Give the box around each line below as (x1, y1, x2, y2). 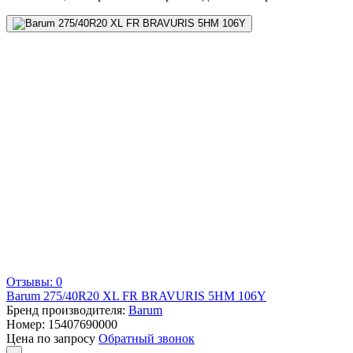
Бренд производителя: (6, 303, 128, 317)
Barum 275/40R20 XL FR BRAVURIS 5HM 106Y (6, 288, 266, 303)
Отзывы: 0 (6, 274, 62, 288)
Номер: (6, 317, 48, 331)
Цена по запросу (6, 331, 98, 345)
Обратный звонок (98, 331, 195, 345)
